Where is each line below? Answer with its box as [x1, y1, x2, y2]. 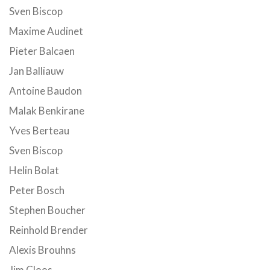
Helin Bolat [9, 164, 59, 177]
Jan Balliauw [9, 64, 64, 77]
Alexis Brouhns [9, 243, 76, 256]
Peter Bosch [9, 184, 64, 196]
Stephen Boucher [9, 204, 86, 216]
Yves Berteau [9, 124, 69, 137]
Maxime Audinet [9, 25, 83, 37]
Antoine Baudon [9, 84, 82, 97]
